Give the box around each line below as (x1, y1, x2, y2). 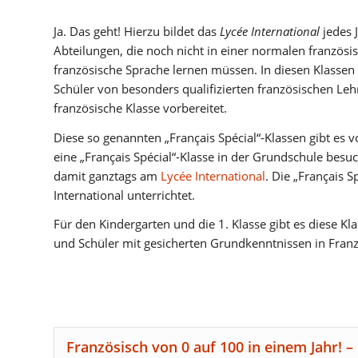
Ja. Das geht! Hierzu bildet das (54, 22, 220, 39)
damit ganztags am (54, 167, 161, 184)
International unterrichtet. (54, 186, 195, 203)
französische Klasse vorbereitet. (54, 99, 227, 116)
